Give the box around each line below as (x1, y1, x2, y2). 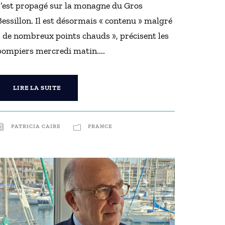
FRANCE (88, 123, 113, 130)
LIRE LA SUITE (13, 84, 61, 91)
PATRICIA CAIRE (11, 123, 61, 130)
